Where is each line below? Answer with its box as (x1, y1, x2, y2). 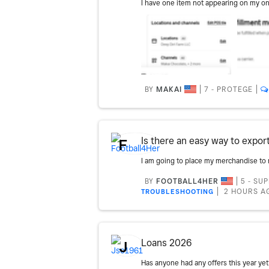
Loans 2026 (141, 237, 192, 249)
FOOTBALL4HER (156, 177, 219, 186)
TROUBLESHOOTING (141, 187, 214, 196)
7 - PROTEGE (204, 85, 253, 94)
